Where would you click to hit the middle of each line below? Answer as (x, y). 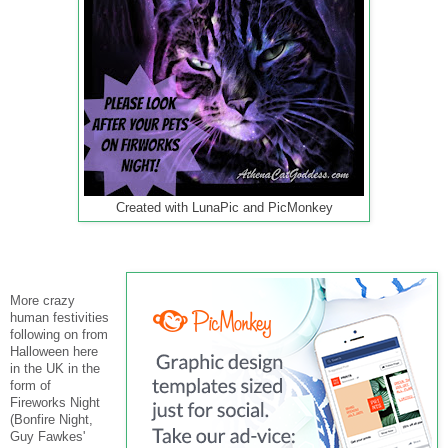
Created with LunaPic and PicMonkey (224, 207)
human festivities (59, 318)
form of (30, 386)
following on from (59, 335)
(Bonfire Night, (51, 420)
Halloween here (54, 352)
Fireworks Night (55, 403)
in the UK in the (55, 369)
